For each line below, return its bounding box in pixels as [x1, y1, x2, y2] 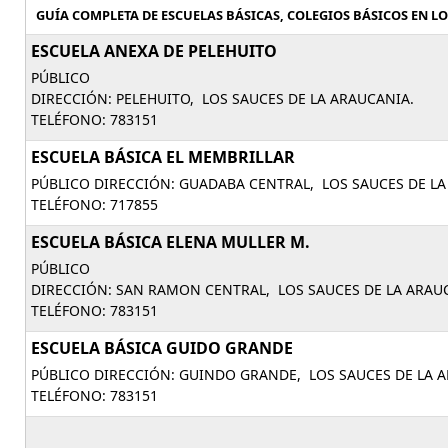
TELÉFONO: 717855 [31, 195, 158, 214]
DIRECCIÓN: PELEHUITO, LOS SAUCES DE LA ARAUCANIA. [31, 89, 414, 108]
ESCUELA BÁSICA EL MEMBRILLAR [31, 146, 295, 168]
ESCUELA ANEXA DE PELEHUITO [31, 40, 277, 62]
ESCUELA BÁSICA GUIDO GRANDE [31, 337, 293, 359]
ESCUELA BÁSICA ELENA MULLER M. [31, 231, 310, 253]
